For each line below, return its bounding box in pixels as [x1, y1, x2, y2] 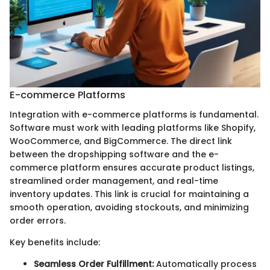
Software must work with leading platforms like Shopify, [10, 121, 256, 134]
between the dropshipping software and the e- [10, 148, 219, 160]
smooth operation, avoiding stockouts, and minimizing [10, 201, 249, 213]
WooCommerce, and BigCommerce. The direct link [10, 134, 232, 147]
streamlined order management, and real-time [10, 174, 218, 187]
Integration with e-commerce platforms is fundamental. [10, 108, 259, 121]
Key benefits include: [10, 236, 100, 248]
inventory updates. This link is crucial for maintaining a [10, 187, 249, 200]
